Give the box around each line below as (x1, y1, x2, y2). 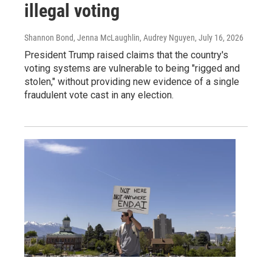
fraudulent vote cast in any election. (24, 89, 174, 101)
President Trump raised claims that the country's (24, 49, 228, 61)
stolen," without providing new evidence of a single (24, 75, 239, 87)
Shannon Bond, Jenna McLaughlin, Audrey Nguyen (24, 32, 195, 42)
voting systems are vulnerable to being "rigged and (24, 62, 240, 74)
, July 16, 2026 (195, 32, 243, 42)
